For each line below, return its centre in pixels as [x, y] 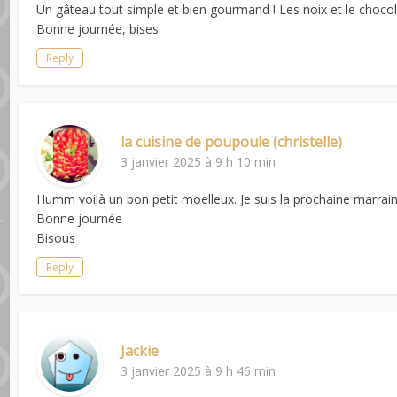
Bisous [56, 237]
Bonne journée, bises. [99, 28]
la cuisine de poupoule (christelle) [232, 141]
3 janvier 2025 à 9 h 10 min [198, 161]
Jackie [140, 350]
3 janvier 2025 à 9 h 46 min [198, 370]
